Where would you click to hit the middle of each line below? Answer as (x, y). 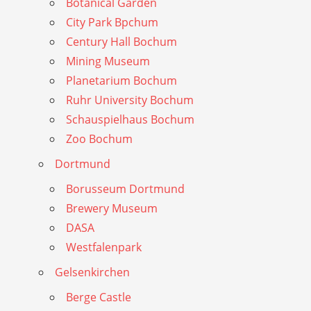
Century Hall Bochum (121, 42)
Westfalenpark (104, 247)
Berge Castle (99, 297)
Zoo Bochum (99, 139)
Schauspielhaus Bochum (130, 120)
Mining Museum (108, 61)
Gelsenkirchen (92, 272)
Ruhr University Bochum (130, 100)
